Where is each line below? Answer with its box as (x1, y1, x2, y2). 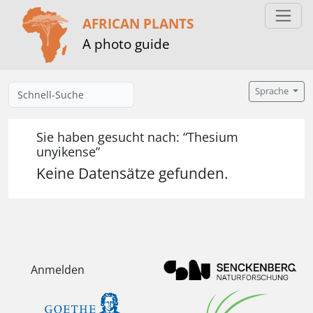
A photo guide (82, 34, 170, 53)
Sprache (255, 85, 291, 97)
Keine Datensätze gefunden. (36, 163, 228, 183)
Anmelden (31, 262, 85, 278)
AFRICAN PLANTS (82, 13, 194, 33)
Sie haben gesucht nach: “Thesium (36, 129, 238, 145)
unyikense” (36, 143, 100, 160)
